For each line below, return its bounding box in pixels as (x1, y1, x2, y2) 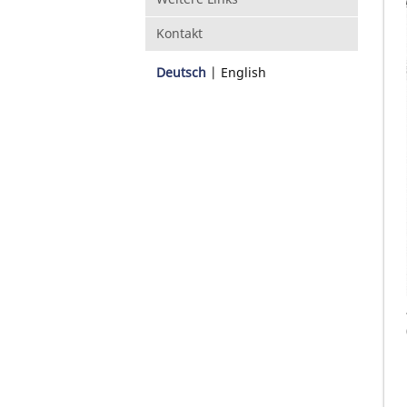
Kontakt (156, 24, 203, 42)
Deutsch (156, 63, 206, 81)
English (221, 63, 266, 81)
